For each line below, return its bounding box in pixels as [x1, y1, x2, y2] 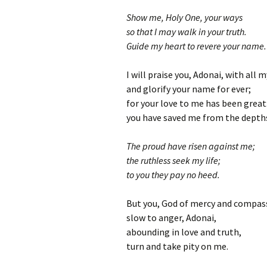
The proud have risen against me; [126, 140, 255, 152]
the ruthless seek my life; [126, 154, 221, 166]
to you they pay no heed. [126, 169, 220, 181]
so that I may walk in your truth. [126, 26, 247, 38]
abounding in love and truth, [126, 226, 241, 238]
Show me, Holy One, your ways [126, 11, 243, 23]
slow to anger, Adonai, [126, 212, 216, 223]
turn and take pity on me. [126, 240, 228, 252]
